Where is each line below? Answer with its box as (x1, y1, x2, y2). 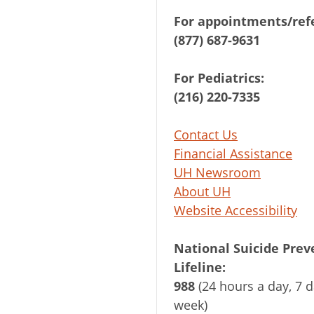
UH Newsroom (174, 164, 261, 181)
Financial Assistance (174, 145, 292, 162)
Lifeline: (174, 259, 226, 275)
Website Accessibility (174, 202, 297, 219)
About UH (174, 183, 231, 200)
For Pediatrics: (174, 69, 264, 86)
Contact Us (174, 126, 238, 143)
